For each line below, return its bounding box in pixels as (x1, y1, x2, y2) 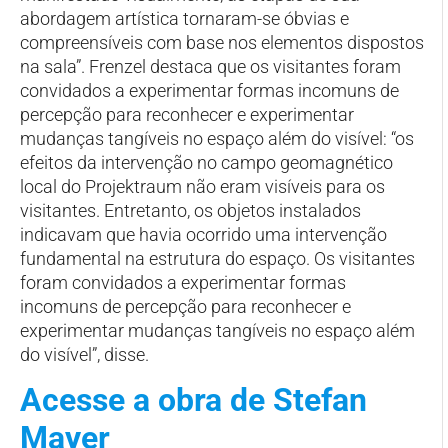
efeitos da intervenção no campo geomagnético (20, 151, 393, 173)
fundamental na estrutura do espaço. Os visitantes (20, 247, 415, 269)
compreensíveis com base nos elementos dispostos (20, 31, 424, 53)
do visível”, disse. (20, 343, 149, 365)
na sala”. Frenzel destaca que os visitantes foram (20, 55, 401, 77)
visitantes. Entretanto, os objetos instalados (20, 199, 361, 221)
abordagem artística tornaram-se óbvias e (20, 7, 349, 29)
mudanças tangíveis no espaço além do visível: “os (20, 127, 414, 149)
